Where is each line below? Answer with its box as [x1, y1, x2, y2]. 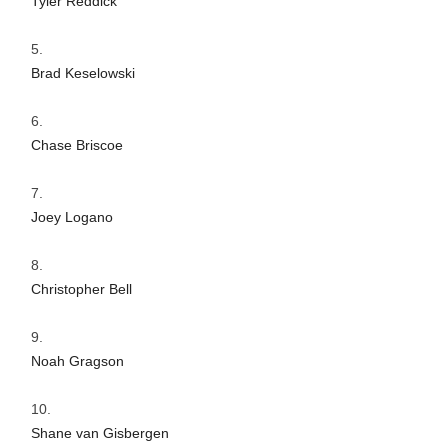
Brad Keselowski [31, 64, 135, 81]
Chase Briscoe [31, 136, 123, 153]
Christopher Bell [31, 280, 132, 297]
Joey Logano [31, 208, 113, 225]
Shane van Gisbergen [31, 424, 169, 441]
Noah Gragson [31, 352, 124, 369]
